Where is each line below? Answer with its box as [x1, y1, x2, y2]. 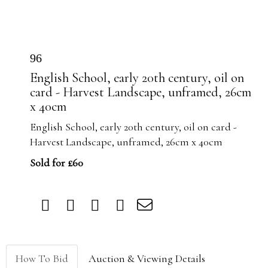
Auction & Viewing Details [89, 252, 205, 266]
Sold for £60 [30, 156, 83, 170]
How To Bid [16, 252, 68, 266]
